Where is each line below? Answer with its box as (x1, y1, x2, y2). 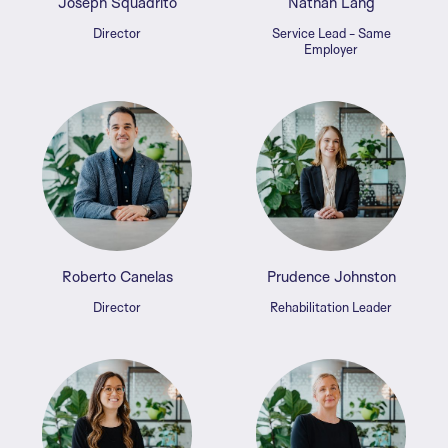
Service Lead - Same (271, 25, 391, 42)
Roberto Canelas (61, 267, 173, 287)
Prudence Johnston (266, 267, 396, 287)
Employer (304, 41, 358, 58)
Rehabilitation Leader (270, 299, 392, 316)
